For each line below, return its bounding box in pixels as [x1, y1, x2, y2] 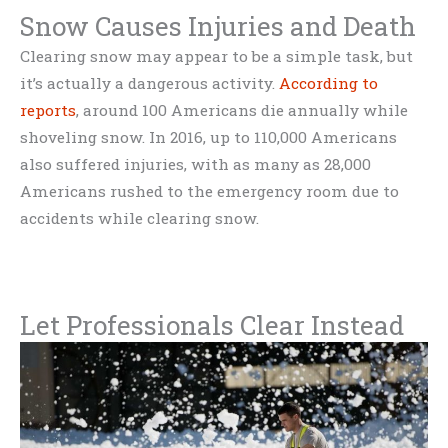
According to [279, 72, 378, 93]
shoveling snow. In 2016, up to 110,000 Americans [20, 126, 397, 147]
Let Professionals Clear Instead [20, 308, 404, 343]
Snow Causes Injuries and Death [20, 8, 416, 43]
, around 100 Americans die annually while [76, 99, 408, 120]
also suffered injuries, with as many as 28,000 [20, 153, 371, 174]
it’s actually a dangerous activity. [20, 72, 279, 93]
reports [20, 99, 76, 120]
